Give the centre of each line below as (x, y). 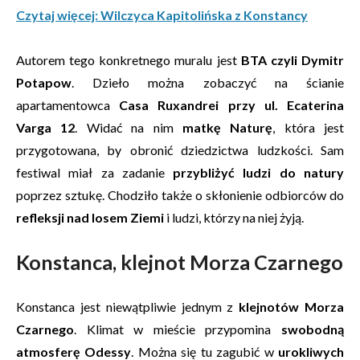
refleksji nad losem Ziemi (91, 217)
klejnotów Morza (292, 307)
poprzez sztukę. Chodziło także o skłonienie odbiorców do (180, 195)
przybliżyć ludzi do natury (259, 172)
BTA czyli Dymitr (292, 60)
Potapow (44, 82)
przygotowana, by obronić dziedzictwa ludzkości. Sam (180, 150)
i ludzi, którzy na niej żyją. (235, 217)
